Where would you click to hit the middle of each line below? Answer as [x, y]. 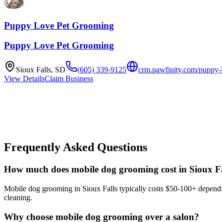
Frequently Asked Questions [76, 147]
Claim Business [69, 79]
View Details [24, 79]
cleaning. [18, 197]
